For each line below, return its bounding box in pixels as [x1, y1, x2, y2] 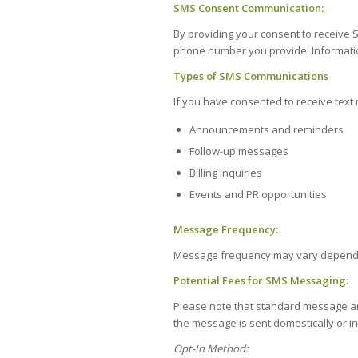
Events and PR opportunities [189, 187, 327, 202]
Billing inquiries [189, 165, 262, 181]
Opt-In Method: [173, 341, 248, 356]
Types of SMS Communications [173, 69, 328, 84]
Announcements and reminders [189, 122, 344, 137]
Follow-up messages [189, 144, 288, 159]
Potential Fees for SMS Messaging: [173, 273, 348, 288]
